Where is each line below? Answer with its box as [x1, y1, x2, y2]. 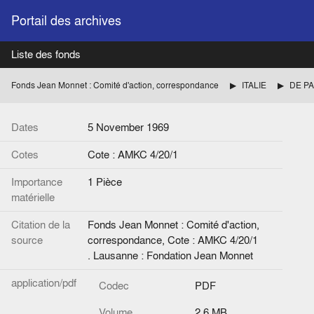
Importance [11, 175, 62, 189]
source [11, 233, 43, 247]
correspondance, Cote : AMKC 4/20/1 [88, 233, 258, 247]
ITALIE [242, 79, 266, 91]
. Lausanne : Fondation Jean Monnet [88, 248, 253, 263]
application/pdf [11, 275, 76, 290]
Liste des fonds [11, 47, 81, 62]
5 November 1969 [88, 120, 169, 135]
